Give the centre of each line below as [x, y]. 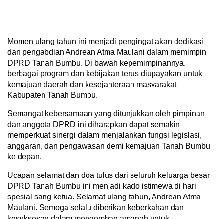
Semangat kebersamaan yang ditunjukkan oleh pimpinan [106, 114]
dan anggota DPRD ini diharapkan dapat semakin [94, 124]
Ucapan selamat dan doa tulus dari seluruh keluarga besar [109, 175]
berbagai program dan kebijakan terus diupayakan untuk [105, 74]
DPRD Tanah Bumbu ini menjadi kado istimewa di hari [102, 186]
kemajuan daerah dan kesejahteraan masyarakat [92, 84]
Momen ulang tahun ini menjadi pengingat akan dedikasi [105, 41]
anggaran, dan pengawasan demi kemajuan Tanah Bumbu [109, 146]
